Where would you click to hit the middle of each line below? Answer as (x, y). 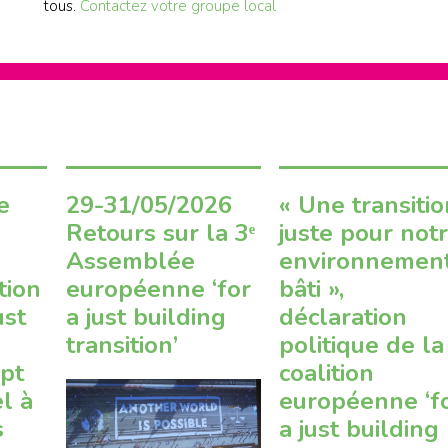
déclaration (343, 317)
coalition (327, 373)
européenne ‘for (158, 289)
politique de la (362, 345)
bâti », (312, 289)
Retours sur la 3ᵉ (160, 233)
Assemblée (130, 261)
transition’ (121, 345)
